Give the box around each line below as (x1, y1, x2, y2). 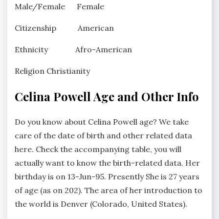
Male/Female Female (15, 1, 104, 11)
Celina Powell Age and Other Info (15, 88, 199, 104)
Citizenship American (15, 22, 114, 33)
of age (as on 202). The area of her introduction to (15, 185, 202, 195)
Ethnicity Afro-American (15, 44, 132, 54)
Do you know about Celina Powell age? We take (15, 116, 189, 127)
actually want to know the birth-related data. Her (15, 157, 200, 168)
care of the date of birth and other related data (15, 130, 192, 140)
